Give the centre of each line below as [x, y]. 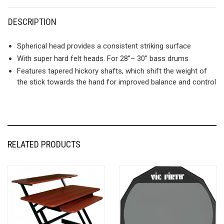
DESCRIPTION [32, 21]
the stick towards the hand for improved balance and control [116, 82]
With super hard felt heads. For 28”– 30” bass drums [103, 58]
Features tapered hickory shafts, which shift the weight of [112, 71]
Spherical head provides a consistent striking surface [104, 46]
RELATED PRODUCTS [44, 144]
